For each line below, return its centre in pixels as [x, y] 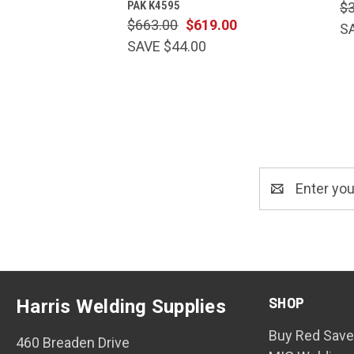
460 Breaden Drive [73, 342]
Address [286, 199]
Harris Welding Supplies [121, 306]
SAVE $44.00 [167, 46]
